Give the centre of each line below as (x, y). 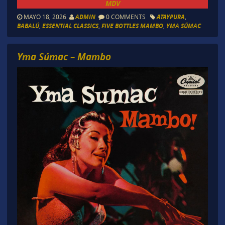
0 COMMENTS (126, 17)
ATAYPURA (171, 17)
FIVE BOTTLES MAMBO (132, 26)
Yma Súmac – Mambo (64, 57)
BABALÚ (28, 26)
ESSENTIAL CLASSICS (70, 26)
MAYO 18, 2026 (45, 17)
